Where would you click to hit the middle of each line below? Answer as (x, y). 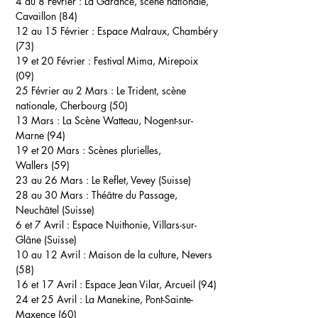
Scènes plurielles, (125, 150)
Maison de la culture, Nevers (150, 254)
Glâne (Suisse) (46, 240)
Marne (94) (40, 135)
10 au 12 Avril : (52, 254)
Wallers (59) (44, 165)
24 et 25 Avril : (50, 299)
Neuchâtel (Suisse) (55, 210)
